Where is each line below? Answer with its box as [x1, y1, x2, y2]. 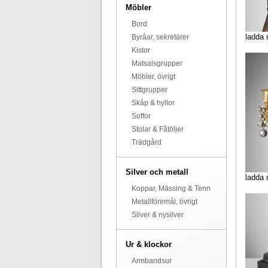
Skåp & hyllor [131, 99, 175, 107]
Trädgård [131, 138, 162, 147]
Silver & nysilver [131, 211, 184, 219]
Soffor [131, 112, 151, 120]
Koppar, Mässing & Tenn [131, 184, 211, 193]
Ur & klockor [125, 240, 172, 249]
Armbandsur [131, 257, 172, 265]
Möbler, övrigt [131, 72, 175, 81]
